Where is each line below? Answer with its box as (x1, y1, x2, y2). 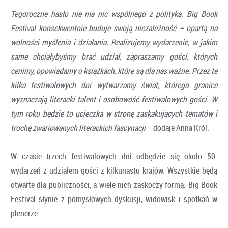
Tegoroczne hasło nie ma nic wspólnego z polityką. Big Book (11, 8, 217, 19)
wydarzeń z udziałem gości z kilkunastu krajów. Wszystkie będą (11, 164, 217, 176)
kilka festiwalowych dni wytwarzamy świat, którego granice (11, 79, 217, 91)
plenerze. (11, 207, 40, 219)
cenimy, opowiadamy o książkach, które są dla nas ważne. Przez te (11, 65, 217, 76)
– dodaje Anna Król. (146, 122, 209, 133)
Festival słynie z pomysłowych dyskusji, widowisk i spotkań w (11, 193, 217, 205)
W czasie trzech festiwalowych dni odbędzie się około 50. (11, 150, 217, 162)
